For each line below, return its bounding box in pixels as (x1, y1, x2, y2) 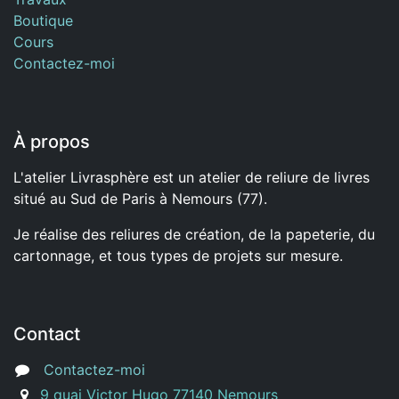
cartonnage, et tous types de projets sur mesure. (13, 247, 343, 265)
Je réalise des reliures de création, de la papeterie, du (13, 225, 375, 244)
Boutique (13, 12, 73, 30)
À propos (13, 131, 90, 153)
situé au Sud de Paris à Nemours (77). (13, 190, 267, 208)
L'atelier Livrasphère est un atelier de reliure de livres (13, 168, 370, 187)
